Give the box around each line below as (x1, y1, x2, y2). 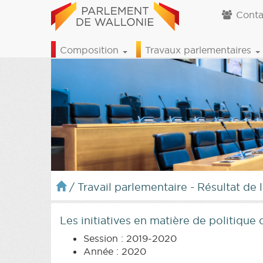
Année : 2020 (83, 245, 146, 257)
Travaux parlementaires (145, 44, 254, 56)
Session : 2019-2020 (83, 232, 177, 244)
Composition (60, 44, 122, 56)
